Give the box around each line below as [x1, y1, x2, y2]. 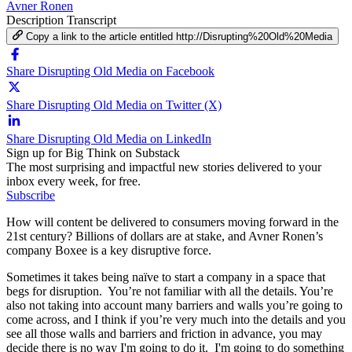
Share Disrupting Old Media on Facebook [6, 64, 214, 78]
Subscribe [6, 188, 55, 202]
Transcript [67, 13, 116, 27]
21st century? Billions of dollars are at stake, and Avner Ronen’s [6, 229, 323, 243]
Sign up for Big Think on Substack [6, 145, 180, 159]
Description [6, 13, 67, 27]
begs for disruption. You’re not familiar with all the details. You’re [6, 284, 333, 298]
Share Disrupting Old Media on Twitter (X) [6, 97, 222, 112]
